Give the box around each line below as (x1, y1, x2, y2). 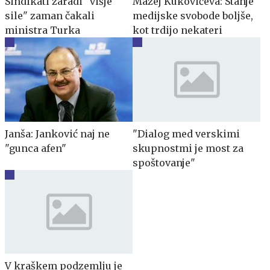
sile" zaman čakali (5, 10, 95, 22)
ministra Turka (5, 24, 80, 37)
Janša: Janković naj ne (5, 127, 110, 140)
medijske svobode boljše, (133, 10, 253, 22)
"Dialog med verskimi (133, 127, 240, 140)
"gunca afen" (5, 142, 66, 154)
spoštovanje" (133, 156, 195, 169)
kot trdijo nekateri (133, 24, 222, 37)
